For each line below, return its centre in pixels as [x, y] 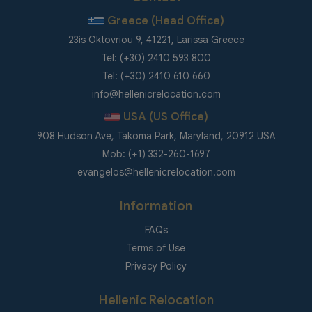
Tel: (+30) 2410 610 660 [156, 76]
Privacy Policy [156, 266]
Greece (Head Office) [165, 21]
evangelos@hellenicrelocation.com [156, 172]
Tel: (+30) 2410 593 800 [156, 57]
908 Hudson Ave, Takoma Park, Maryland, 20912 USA [156, 135]
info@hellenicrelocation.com [156, 94]
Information [156, 206]
